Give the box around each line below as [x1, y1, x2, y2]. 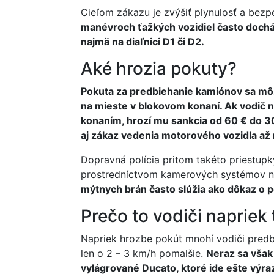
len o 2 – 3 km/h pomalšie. [81, 247, 206, 259]
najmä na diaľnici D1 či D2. [81, 35, 204, 48]
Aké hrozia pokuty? [81, 58, 237, 79]
